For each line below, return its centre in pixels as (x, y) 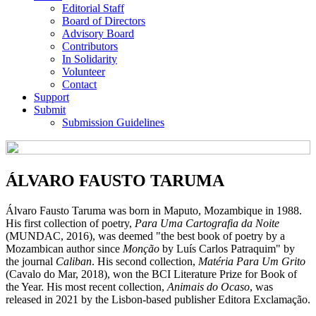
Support (51, 97)
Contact (79, 84)
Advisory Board (98, 33)
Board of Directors (104, 20)
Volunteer (84, 71)
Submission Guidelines (113, 122)
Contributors (90, 46)
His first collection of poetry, (70, 223)
